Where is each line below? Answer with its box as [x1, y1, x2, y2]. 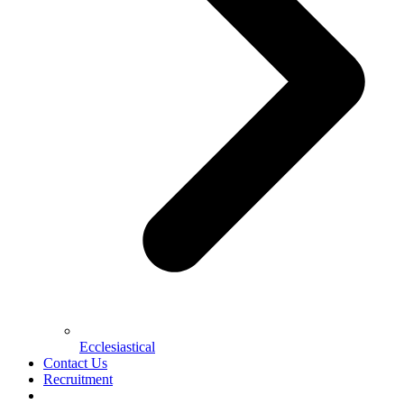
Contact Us [43, 354, 107, 371]
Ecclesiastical [79, 338, 155, 354]
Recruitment [43, 371, 113, 387]
